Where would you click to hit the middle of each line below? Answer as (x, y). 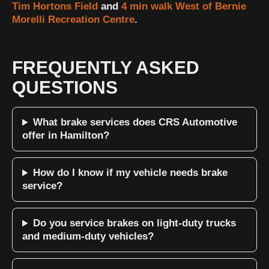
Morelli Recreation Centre (73, 20)
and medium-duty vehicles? (88, 237)
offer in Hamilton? (66, 136)
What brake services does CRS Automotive (135, 122)
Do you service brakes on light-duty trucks (135, 223)
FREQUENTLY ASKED (106, 68)
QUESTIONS (65, 88)
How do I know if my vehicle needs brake (131, 173)
